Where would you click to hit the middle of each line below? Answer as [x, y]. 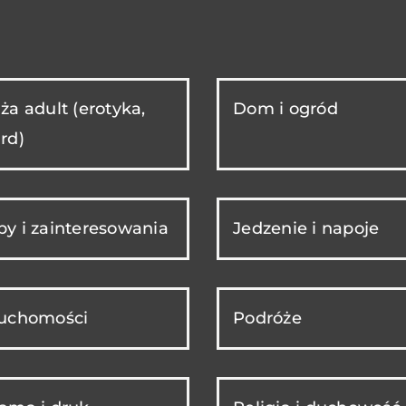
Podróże [267, 318]
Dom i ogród [285, 108]
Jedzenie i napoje [306, 228]
